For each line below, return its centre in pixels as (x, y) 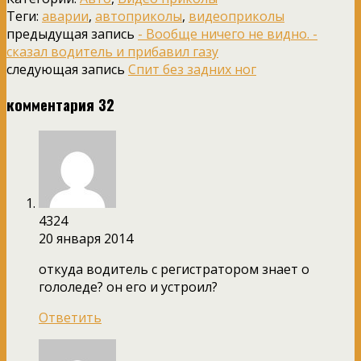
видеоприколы (237, 17)
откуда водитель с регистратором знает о (174, 269)
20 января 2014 (86, 238)
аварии (65, 17)
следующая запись (67, 70)
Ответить (70, 317)
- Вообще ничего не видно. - (228, 34)
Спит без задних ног (192, 70)
